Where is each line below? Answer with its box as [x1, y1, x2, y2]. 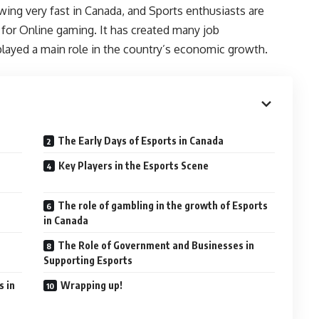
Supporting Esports [43, 254, 133, 266]
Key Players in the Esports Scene [58, 159, 209, 172]
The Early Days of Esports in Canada [58, 135, 224, 147]
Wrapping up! [61, 279, 123, 291]
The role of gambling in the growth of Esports [58, 199, 268, 211]
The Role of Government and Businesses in [58, 239, 255, 251]
